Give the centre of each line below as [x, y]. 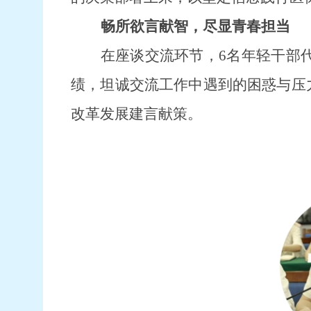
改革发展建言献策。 [136, 114]
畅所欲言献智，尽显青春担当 [195, 26]
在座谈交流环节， [160, 56]
